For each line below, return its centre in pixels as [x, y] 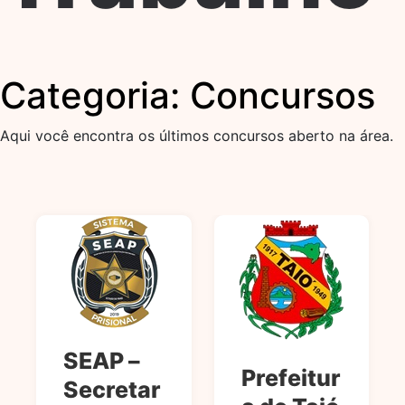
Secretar [112, 390]
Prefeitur [290, 378]
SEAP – [102, 361]
